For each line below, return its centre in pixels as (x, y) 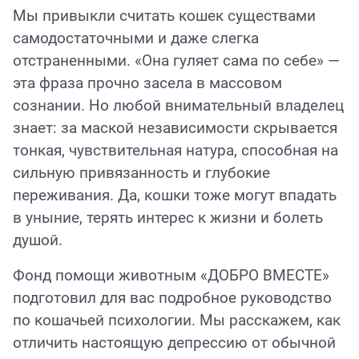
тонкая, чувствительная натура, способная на (175, 151)
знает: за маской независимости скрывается (175, 128)
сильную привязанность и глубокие (141, 173)
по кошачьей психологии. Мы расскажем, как (177, 321)
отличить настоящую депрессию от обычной (174, 343)
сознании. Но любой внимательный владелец (178, 106)
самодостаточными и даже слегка (136, 38)
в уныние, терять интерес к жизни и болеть (168, 218)
